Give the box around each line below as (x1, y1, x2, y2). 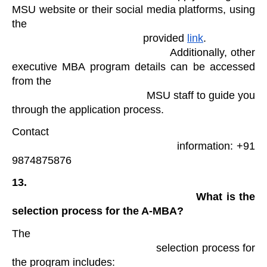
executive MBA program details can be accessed (12, 60, 255, 73)
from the (12, 74, 51, 87)
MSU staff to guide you (12, 89, 147, 101)
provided (143, 32, 187, 44)
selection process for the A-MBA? (12, 205, 184, 218)
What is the (12, 191, 197, 203)
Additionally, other (12, 46, 170, 58)
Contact (12, 125, 49, 138)
